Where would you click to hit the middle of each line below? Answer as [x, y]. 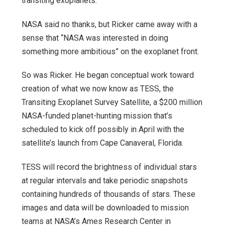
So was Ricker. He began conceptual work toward [108, 75]
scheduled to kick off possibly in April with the [103, 130]
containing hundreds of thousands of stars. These [108, 194]
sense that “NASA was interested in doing [95, 38]
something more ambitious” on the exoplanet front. [110, 51]
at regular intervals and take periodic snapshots [105, 181]
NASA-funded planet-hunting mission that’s [97, 116]
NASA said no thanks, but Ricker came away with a [109, 24]
